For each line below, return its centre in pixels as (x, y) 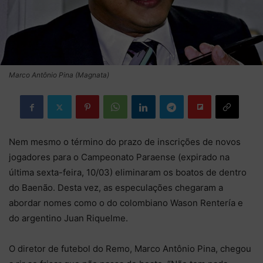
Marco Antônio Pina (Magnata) (59, 75)
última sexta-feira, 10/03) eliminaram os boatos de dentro (128, 172)
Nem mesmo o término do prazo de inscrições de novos (125, 142)
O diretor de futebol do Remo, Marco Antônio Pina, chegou (130, 249)
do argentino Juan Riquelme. (68, 218)
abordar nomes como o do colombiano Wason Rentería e (126, 203)
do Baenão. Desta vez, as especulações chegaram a (116, 188)
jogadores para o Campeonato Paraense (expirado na (119, 157)
